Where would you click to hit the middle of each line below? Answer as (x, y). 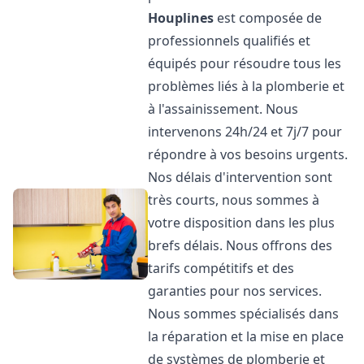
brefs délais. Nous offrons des (240, 245)
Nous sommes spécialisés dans (244, 314)
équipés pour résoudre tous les (245, 63)
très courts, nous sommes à (234, 200)
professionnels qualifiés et (230, 41)
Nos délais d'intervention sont (240, 177)
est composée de (268, 18)
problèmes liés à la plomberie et (247, 86)
